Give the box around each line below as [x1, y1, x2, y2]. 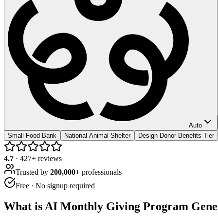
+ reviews [32, 154, 62, 163]
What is [4, 200, 45, 213]
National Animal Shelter [64, 131, 130, 139]
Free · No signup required [16, 181, 95, 190]
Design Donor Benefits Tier [138, 131, 214, 139]
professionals [80, 167, 122, 176]
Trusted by [16, 167, 50, 176]
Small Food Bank [8, 131, 56, 139]
